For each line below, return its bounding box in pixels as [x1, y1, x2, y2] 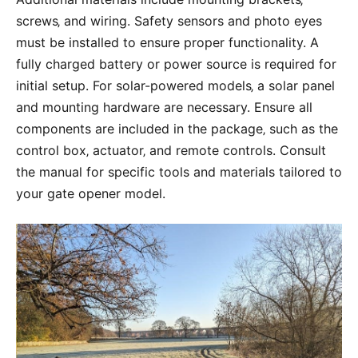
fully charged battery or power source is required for [16, 56, 336, 73]
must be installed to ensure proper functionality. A [16, 34, 319, 51]
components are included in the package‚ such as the [16, 121, 338, 137]
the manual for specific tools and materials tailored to [16, 164, 342, 181]
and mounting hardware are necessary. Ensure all [16, 99, 312, 116]
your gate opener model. [16, 185, 165, 202]
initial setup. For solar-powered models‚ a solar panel [16, 78, 335, 94]
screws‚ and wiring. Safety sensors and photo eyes [16, 13, 322, 30]
